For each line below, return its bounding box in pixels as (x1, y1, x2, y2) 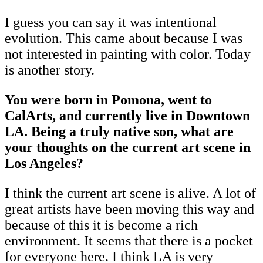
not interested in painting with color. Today (5, 46, 251, 62)
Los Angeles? (5, 156, 83, 171)
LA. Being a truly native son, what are (5, 124, 234, 140)
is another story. (5, 62, 95, 78)
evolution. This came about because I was (5, 31, 242, 46)
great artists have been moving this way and (5, 201, 254, 217)
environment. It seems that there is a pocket (5, 233, 253, 249)
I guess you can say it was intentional (5, 15, 217, 31)
